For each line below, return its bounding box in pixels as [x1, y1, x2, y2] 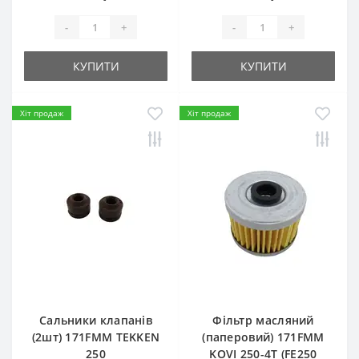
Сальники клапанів [38, 313, 153, 328]
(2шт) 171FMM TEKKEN [31, 329, 160, 345]
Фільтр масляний [212, 313, 314, 328]
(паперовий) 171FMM [202, 329, 325, 345]
